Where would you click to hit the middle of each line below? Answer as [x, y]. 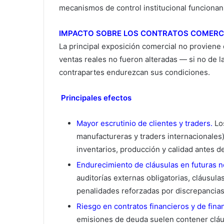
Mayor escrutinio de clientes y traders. [144, 123]
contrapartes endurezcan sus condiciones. [134, 72]
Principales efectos [95, 98]
